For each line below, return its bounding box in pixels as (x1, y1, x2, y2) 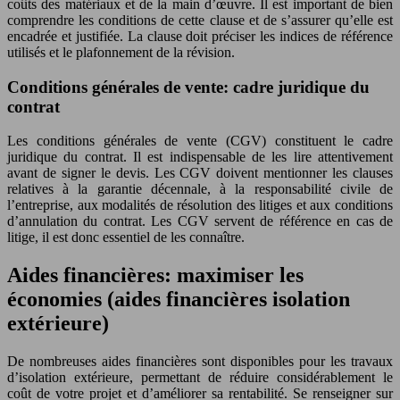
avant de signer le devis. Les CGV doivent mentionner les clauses (7, 165, 393, 181)
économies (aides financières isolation (7, 287, 350, 312)
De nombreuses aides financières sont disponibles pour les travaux (7, 354, 393, 370)
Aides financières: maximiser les (7, 263, 304, 287)
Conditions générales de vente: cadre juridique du (7, 77, 370, 96)
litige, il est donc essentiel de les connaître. (7, 229, 245, 246)
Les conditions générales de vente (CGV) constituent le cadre (7, 133, 393, 149)
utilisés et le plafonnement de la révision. (7, 45, 235, 60)
